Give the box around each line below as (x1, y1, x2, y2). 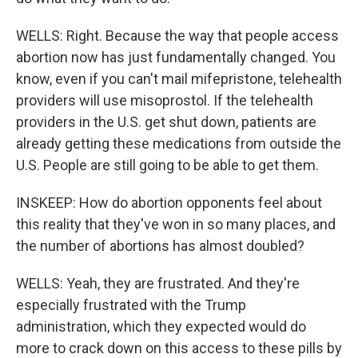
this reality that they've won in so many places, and (16, 216, 336, 233)
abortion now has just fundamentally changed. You (16, 49, 336, 66)
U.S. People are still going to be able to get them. (16, 157, 319, 173)
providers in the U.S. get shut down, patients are (16, 113, 316, 130)
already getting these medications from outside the (16, 135, 341, 152)
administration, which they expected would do (16, 318, 306, 335)
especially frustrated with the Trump (16, 296, 246, 313)
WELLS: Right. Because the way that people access (16, 27, 339, 44)
